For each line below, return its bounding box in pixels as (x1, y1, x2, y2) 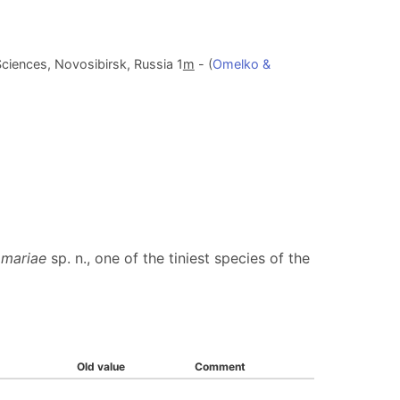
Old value (77, 359, 125, 373)
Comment (195, 359, 246, 373)
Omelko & (212, 55, 271, 71)
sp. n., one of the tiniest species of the (46, 248, 310, 267)
